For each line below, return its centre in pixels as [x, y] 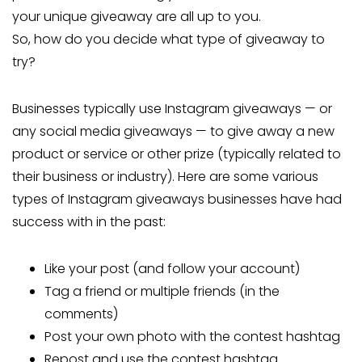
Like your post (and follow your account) [172, 269]
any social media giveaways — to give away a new [173, 131]
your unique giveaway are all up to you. [137, 17]
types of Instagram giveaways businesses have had [177, 199]
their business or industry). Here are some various [165, 177]
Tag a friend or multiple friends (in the [162, 291]
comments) [81, 314]
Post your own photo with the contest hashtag [192, 337]
